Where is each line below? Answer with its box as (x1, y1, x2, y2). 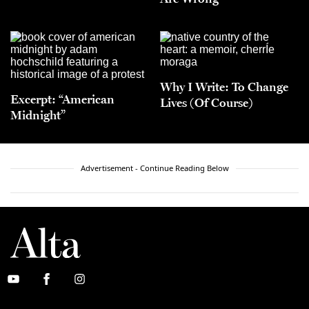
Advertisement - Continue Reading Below (80, 163, 229, 174)
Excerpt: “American (10, 91, 114, 107)
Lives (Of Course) (160, 94, 253, 110)
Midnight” (10, 107, 66, 123)
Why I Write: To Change (160, 79, 288, 94)
